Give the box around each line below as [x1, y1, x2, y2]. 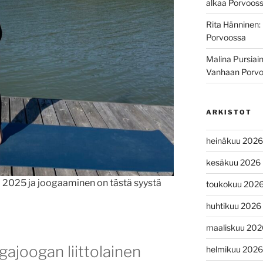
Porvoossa [205, 32, 246, 42]
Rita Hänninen [205, 19, 259, 29]
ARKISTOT [205, 107, 252, 116]
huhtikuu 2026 [205, 200, 261, 211]
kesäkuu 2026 [205, 157, 261, 167]
